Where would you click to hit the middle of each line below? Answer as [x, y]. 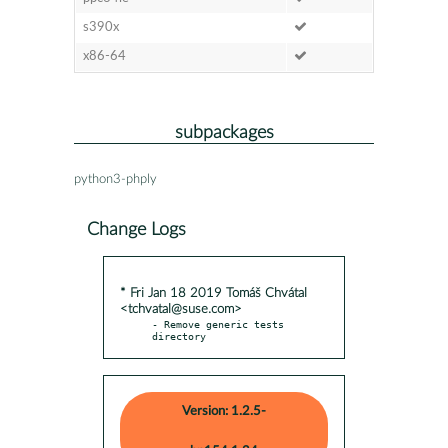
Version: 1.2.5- [224, 411]
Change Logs [136, 229]
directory [179, 335]
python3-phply [115, 179]
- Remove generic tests [218, 323]
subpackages [224, 132]
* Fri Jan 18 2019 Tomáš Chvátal [213, 293]
